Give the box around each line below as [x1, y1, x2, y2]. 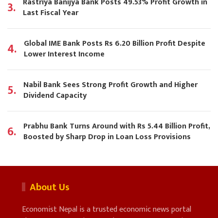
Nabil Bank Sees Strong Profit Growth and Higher [23, 78, 198, 92]
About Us [30, 179, 70, 196]
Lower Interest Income [24, 48, 105, 61]
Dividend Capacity [23, 89, 87, 103]
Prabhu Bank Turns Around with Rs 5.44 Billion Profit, [23, 120, 210, 133]
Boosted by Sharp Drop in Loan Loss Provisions [23, 130, 191, 144]
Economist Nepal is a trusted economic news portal [22, 203, 191, 217]
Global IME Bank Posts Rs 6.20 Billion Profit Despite [24, 37, 205, 51]
